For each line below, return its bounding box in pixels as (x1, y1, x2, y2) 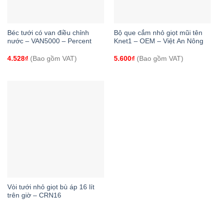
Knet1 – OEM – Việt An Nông (113, 37, 203, 45)
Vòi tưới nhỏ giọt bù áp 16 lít (7, 183, 94, 191)
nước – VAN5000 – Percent (7, 37, 91, 45)
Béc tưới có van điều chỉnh (7, 29, 89, 36)
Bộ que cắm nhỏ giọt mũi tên (113, 29, 202, 36)
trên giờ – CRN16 (7, 191, 61, 199)
